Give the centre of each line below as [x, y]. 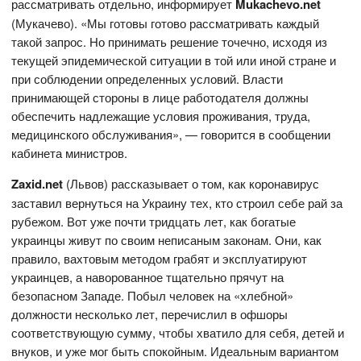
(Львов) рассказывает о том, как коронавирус [191, 183]
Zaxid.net [37, 183]
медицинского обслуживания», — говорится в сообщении [171, 134]
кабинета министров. [70, 152]
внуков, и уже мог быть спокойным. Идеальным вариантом [175, 351]
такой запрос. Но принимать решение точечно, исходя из [170, 41]
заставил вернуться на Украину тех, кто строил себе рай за [177, 202]
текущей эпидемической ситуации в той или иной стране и [174, 60]
